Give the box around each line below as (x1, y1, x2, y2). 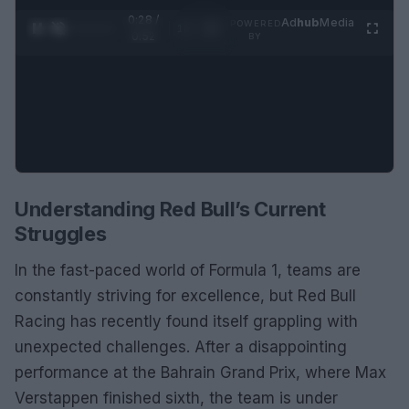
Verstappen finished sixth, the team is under (15, 388, 338, 407)
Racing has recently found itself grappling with (15, 311, 358, 330)
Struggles (15, 221, 107, 246)
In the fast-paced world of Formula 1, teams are (15, 260, 361, 279)
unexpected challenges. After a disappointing (15, 337, 347, 356)
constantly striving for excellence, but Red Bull (15, 286, 356, 305)
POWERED (229, 17, 281, 28)
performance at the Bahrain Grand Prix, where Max (15, 362, 386, 382)
